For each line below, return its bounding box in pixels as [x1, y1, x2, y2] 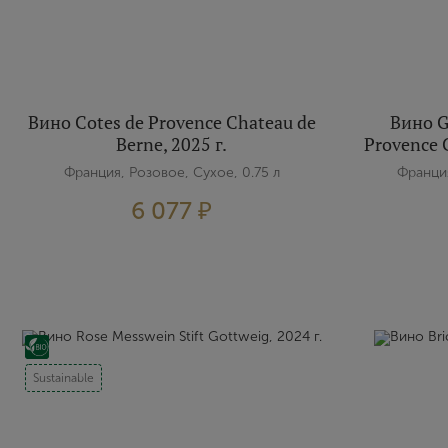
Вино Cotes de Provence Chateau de [27, 110, 316, 134]
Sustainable [33, 371, 94, 385]
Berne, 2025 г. [116, 132, 228, 156]
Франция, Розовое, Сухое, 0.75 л [63, 164, 280, 181]
